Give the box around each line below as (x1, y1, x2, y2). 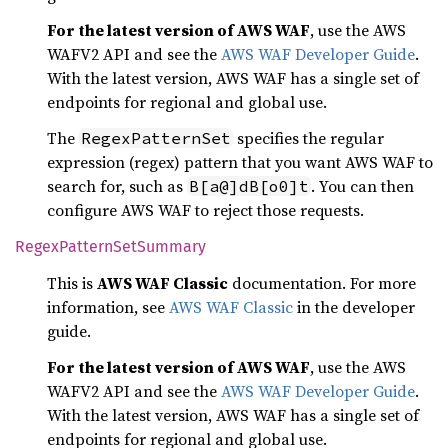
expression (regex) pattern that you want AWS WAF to (47, 151, 433, 173)
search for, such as (47, 175, 187, 197)
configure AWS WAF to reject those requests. (47, 199, 364, 221)
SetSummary (113, 237, 206, 256)
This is (47, 272, 97, 294)
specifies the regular (233, 127, 384, 149)
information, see (47, 296, 169, 318)
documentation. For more (228, 272, 416, 294)
